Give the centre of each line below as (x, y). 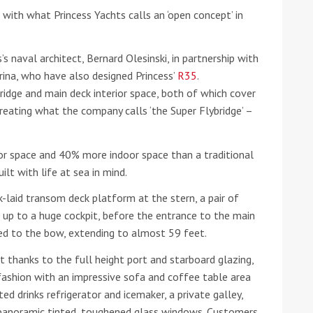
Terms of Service (137, 31)
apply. (182, 31)
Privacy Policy (59, 31)
